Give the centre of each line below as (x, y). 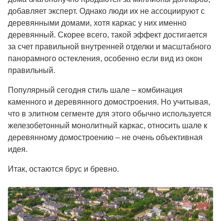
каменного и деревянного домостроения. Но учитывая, (109, 102)
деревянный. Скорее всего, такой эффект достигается (108, 35)
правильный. (32, 70)
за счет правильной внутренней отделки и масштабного (110, 46)
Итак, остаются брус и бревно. (63, 169)
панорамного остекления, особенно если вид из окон (105, 58)
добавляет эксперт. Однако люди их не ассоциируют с (106, 11)
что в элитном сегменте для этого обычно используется (110, 113)
